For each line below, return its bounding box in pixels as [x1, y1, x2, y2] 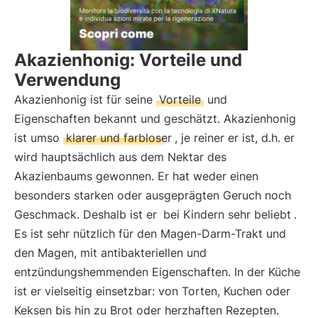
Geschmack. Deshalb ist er [14, 207, 160, 221]
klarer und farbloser [66, 131, 172, 145]
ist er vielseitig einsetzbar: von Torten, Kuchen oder [14, 284, 290, 298]
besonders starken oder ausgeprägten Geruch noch [14, 188, 291, 202]
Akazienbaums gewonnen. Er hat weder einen [14, 169, 258, 183]
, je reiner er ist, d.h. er [175, 131, 295, 145]
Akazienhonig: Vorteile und [14, 50, 242, 70]
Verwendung [14, 70, 121, 90]
